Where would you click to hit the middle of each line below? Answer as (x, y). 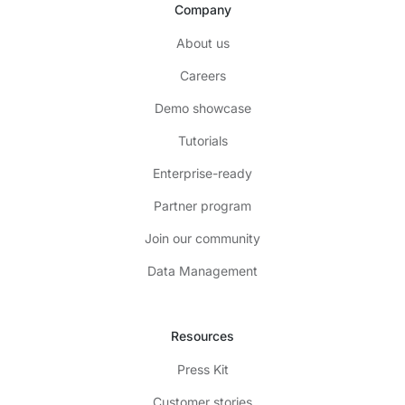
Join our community (202, 238)
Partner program (202, 205)
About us (202, 42)
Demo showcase (202, 108)
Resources (202, 335)
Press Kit (202, 369)
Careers (202, 75)
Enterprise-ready (202, 173)
